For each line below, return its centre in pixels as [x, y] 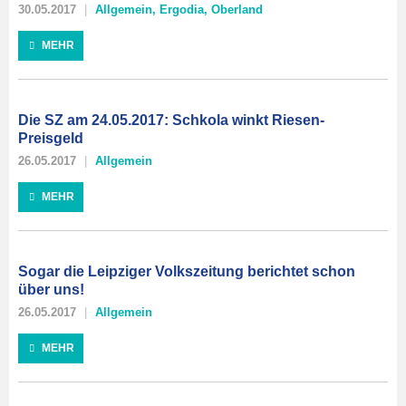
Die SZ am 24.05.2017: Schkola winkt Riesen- [171, 120]
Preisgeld [51, 138]
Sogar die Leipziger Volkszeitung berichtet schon [187, 271]
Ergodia [182, 10]
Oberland [237, 10]
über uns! [51, 290]
